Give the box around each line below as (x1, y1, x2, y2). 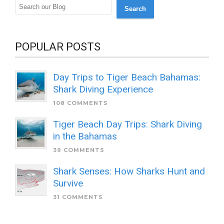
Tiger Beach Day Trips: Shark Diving (53, 118, 202, 130)
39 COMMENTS (53, 146, 104, 153)
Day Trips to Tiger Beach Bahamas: (53, 71, 200, 83)
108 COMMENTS (53, 99, 108, 106)
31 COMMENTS (53, 193, 103, 200)
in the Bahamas (53, 130, 117, 142)
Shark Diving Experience (53, 83, 153, 95)
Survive (53, 177, 83, 189)
